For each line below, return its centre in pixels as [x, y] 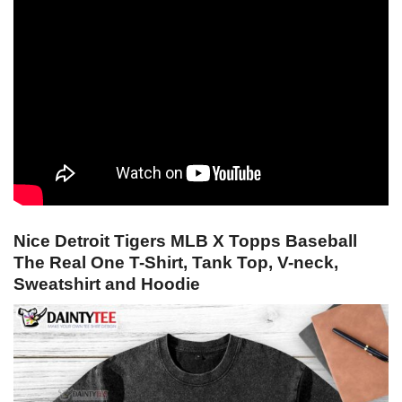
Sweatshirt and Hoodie [107, 284]
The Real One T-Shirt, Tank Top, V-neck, [176, 263]
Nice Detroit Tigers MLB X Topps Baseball [185, 241]
